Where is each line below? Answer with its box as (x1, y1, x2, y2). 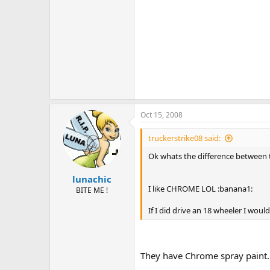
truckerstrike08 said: (148, 133, 221, 144)
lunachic (72, 172, 111, 185)
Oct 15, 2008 (140, 110, 183, 121)
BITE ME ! (76, 184, 108, 195)
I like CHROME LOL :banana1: (148, 183, 253, 195)
